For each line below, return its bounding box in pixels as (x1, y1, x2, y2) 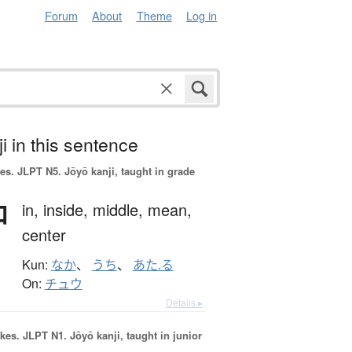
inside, (42, 198, 93, 222)
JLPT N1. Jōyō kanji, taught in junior (19, 328, 202, 343)
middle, (92, 198, 148, 222)
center (21, 223, 66, 247)
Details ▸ (166, 295, 203, 310)
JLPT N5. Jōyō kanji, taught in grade (13, 163, 195, 179)
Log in (186, 7, 217, 24)
